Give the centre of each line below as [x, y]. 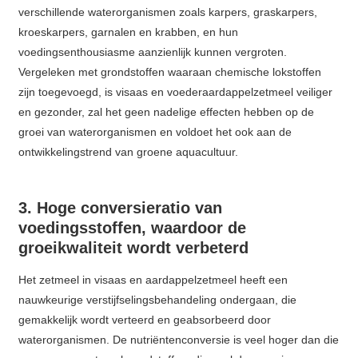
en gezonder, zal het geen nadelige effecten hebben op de [167, 112]
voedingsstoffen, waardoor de [133, 228]
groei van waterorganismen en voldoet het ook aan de [155, 132]
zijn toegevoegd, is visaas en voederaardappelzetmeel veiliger [176, 92]
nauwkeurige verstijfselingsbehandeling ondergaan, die [158, 300]
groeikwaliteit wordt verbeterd [134, 248]
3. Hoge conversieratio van [121, 208]
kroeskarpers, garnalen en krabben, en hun [129, 32]
